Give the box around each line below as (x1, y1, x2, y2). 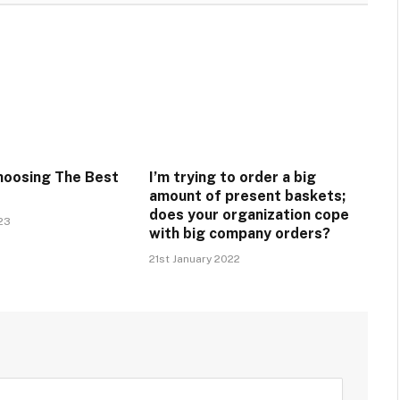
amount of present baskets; (148, 187, 346, 204)
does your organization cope (148, 205, 349, 223)
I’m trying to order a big (148, 168, 316, 186)
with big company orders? (148, 224, 334, 242)
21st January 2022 (148, 252, 240, 265)
